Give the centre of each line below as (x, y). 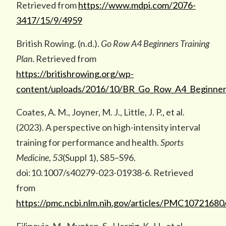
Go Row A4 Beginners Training (155, 43)
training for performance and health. (88, 142)
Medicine (33, 157)
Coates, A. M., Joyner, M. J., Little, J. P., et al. (100, 112)
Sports (172, 142)
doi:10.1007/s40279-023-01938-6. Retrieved (105, 173)
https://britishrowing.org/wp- (75, 74)
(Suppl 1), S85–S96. (99, 157)
